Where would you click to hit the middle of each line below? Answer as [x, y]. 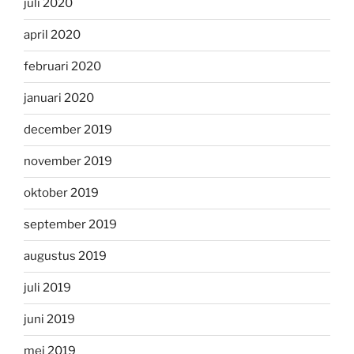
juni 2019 [49, 320]
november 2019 [68, 162]
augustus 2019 [65, 256]
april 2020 [52, 35]
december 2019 [68, 130]
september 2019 [70, 225]
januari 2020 [59, 98]
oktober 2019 [61, 193]
